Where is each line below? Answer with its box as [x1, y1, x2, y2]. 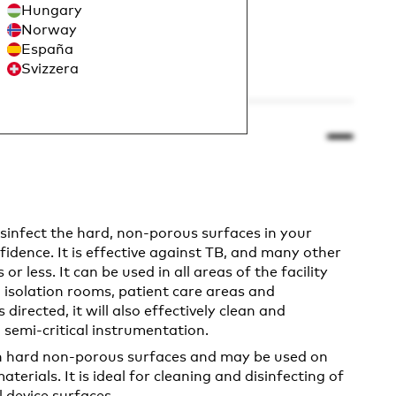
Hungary [20, 4, 82, 18]
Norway [20, 23, 77, 37]
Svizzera [20, 62, 79, 76]
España [20, 42, 73, 57]
